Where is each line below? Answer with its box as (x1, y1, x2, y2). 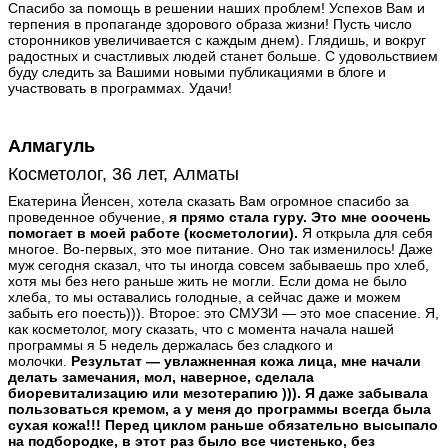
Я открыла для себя (298, 224, 433, 241)
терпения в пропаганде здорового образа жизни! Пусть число (8, 15, 412, 32)
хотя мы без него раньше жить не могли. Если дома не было (8, 272, 407, 289)
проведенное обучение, (8, 208, 169, 225)
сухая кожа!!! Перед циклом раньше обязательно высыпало (8, 416, 438, 433)
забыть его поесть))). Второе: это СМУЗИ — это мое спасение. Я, (8, 304, 439, 321)
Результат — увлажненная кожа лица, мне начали (71, 352, 421, 369)
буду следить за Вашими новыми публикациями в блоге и (8, 63, 386, 80)
